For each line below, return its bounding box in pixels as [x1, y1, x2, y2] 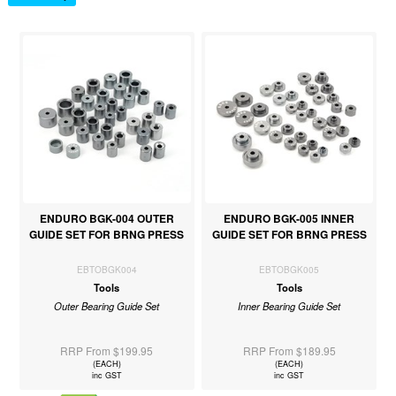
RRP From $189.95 [242, 342, 336, 358]
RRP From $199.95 [60, 342, 154, 358]
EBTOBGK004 [76, 263, 137, 276]
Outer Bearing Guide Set [54, 298, 160, 313]
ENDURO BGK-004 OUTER [39, 209, 174, 226]
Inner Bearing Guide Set [238, 298, 341, 313]
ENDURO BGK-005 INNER [224, 209, 355, 226]
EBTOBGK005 [259, 263, 320, 276]
